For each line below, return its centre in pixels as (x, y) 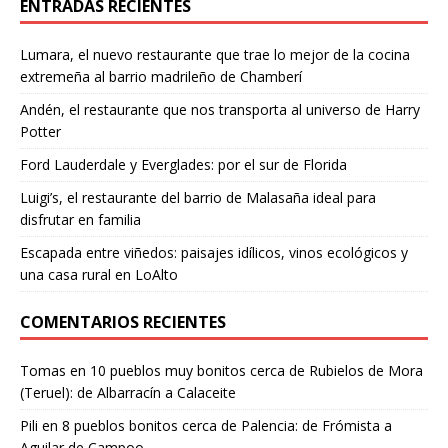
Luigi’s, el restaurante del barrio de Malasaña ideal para (198, 198)
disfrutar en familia (80, 220)
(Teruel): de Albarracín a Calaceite (128, 393)
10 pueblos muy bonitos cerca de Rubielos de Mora (256, 371)
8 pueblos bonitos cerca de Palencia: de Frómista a (227, 426)
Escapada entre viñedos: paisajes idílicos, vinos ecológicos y (214, 253)
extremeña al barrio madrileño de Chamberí (161, 77)
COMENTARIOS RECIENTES (123, 322)
